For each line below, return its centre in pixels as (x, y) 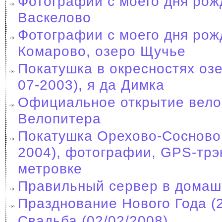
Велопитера (59, 118)
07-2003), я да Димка (91, 85)
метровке (50, 168)
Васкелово (55, 17)
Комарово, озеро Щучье (102, 51)
